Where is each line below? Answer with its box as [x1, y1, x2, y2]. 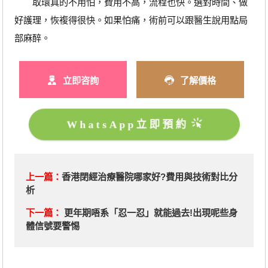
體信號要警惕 [25, 220, 80, 231]
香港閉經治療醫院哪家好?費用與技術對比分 [61, 172, 237, 182]
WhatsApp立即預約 [66, 118, 189, 130]
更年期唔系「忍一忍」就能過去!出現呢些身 [63, 207, 237, 218]
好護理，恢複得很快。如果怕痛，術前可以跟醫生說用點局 [14, 15, 248, 26]
